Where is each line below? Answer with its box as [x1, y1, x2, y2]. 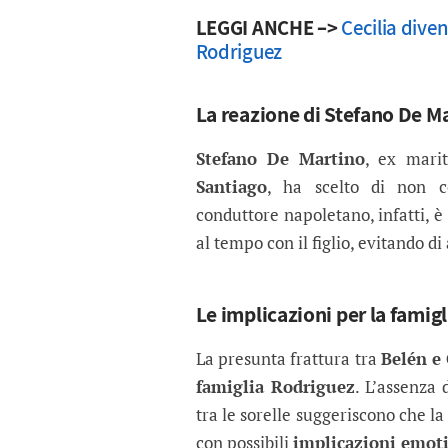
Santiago [195, 175, 267, 199]
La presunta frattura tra [195, 347, 381, 371]
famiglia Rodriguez [195, 375, 355, 399]
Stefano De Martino [195, 147, 366, 171]
